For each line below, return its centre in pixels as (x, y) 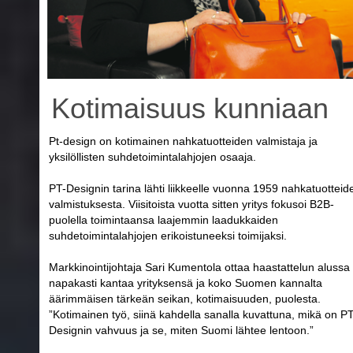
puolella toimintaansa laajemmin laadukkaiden (163, 219)
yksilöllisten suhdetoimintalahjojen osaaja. (152, 156)
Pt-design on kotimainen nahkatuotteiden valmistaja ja (183, 141)
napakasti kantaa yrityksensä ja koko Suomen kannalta (186, 282)
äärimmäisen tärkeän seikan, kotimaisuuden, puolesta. (185, 298)
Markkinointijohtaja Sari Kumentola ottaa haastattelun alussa (199, 267)
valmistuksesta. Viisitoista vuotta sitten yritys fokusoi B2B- (191, 204)
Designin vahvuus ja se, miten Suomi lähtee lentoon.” (181, 330)
